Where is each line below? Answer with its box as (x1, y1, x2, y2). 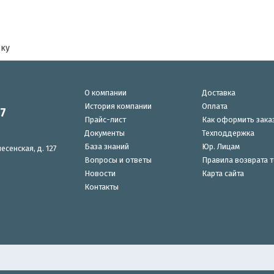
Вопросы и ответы (84, 155, 152, 165)
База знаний (84, 141, 130, 151)
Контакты (84, 182, 119, 191)
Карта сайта (201, 168, 244, 178)
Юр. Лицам (201, 141, 240, 151)
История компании (84, 101, 152, 111)
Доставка (201, 87, 235, 97)
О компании (84, 87, 127, 97)
